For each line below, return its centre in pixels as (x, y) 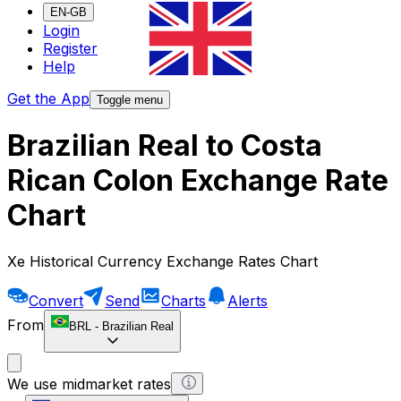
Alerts (247, 300)
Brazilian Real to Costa (165, 146)
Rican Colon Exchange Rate (198, 181)
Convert (56, 300)
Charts (183, 300)
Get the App (48, 99)
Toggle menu (130, 100)
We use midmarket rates (89, 384)
